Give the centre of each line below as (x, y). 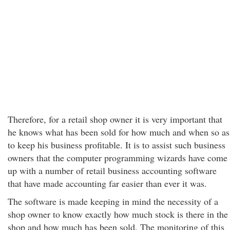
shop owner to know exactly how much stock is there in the (118, 214)
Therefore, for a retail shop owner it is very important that (115, 119)
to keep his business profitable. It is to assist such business (117, 145)
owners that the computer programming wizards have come (118, 158)
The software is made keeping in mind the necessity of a (113, 201)
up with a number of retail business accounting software (112, 170)
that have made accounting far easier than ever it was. (107, 183)
